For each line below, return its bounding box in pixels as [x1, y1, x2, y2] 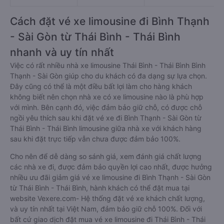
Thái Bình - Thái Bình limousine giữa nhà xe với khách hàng [10, 124, 201, 132]
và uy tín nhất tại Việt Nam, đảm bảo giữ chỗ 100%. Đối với [10, 204, 202, 213]
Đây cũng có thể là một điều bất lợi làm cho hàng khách [10, 82, 192, 90]
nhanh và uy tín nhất [10, 46, 114, 58]
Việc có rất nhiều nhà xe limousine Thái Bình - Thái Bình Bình [10, 61, 205, 69]
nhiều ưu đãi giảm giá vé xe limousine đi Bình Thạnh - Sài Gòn [10, 173, 210, 181]
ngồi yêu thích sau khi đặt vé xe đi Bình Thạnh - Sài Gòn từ [10, 113, 201, 122]
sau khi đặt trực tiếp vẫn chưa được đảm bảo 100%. [10, 134, 180, 143]
